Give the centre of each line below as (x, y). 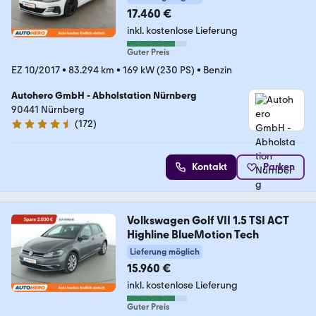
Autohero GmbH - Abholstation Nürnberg (104, 96)
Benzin (218, 71)
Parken (279, 167)
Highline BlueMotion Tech (193, 235)
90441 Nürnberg (48, 110)
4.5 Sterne (33, 130)
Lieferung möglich (164, 252)
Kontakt (209, 167)
